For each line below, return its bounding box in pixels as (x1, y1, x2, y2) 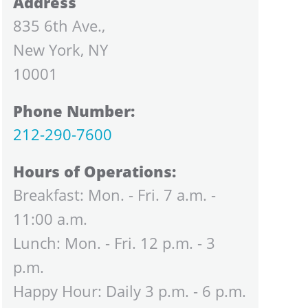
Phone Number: (12, 100, 135, 121)
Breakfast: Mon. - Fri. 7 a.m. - (12, 184, 216, 205)
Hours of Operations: (12, 160, 176, 181)
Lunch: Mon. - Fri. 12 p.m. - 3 (12, 232, 215, 253)
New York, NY (12, 38, 108, 60)
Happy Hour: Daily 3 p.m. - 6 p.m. (12, 280, 246, 301)
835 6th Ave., (12, 14, 105, 36)
